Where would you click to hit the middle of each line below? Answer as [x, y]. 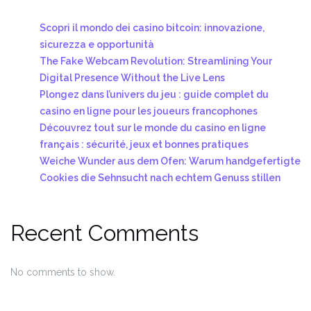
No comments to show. [63, 272]
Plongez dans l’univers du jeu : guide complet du [154, 94]
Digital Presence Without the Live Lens [132, 77]
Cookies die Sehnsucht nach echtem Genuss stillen [160, 177]
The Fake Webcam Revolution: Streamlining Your [156, 61]
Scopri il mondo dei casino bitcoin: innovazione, [152, 27]
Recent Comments [104, 233]
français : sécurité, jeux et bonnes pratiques [144, 144]
